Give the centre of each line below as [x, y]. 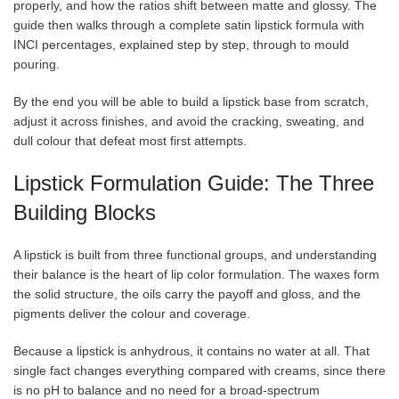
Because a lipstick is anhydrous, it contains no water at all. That [191, 350]
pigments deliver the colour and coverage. [132, 313]
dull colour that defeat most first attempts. [130, 140]
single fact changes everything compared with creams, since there [199, 370]
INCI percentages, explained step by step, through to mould [181, 44]
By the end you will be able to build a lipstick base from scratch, [191, 101]
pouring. [37, 64]
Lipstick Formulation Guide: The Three [194, 183]
